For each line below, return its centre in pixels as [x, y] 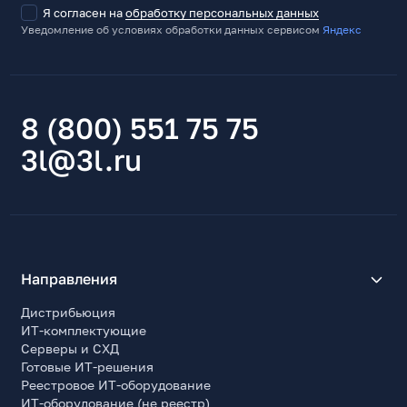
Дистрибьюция [69, 313]
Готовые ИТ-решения [88, 367]
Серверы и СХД [70, 349]
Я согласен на [84, 12]
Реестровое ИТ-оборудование [116, 385]
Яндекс [342, 29]
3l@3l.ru [82, 159]
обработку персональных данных [223, 12]
